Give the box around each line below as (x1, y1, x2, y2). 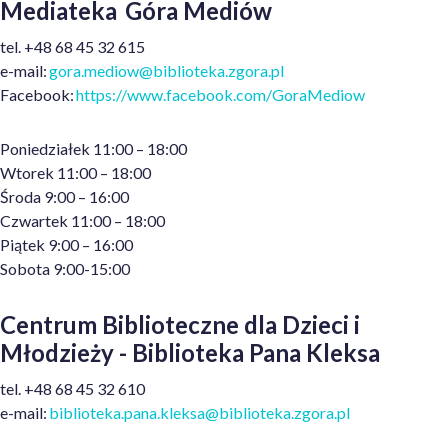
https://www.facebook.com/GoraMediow (76, 85, 365, 105)
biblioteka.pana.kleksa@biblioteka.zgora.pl (49, 403, 350, 423)
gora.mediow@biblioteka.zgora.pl (49, 61, 284, 81)
